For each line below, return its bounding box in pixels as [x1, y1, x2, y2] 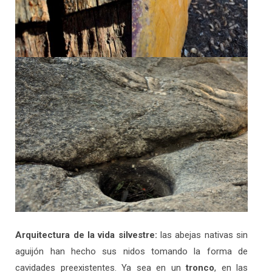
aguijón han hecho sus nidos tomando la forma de [15, 246, 248, 257]
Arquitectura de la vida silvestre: [15, 229, 157, 241]
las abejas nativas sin [157, 229, 248, 241]
